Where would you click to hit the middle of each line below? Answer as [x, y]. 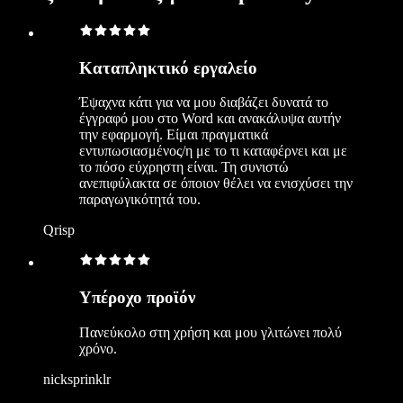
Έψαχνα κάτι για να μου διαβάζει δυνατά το [204, 103]
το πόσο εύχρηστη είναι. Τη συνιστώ [184, 167]
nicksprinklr [77, 379]
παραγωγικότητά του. [140, 200]
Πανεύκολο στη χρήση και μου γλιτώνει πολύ [210, 332]
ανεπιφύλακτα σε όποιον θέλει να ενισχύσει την [216, 184]
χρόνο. [98, 348]
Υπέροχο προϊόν [137, 297]
